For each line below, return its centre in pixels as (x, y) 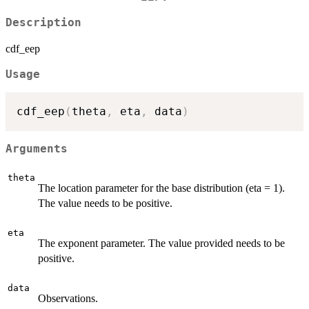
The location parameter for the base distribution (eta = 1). (161, 188)
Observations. (68, 298)
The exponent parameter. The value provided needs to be (161, 243)
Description (43, 22)
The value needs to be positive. (105, 203)
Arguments (37, 149)
